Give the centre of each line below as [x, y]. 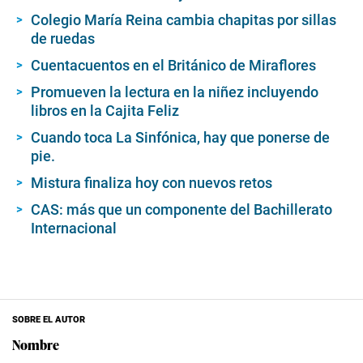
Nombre [36, 344]
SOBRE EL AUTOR [49, 319]
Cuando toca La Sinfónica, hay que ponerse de [180, 137]
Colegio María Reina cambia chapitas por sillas [184, 20]
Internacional [74, 228]
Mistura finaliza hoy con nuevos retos [152, 183]
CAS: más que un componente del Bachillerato [181, 209]
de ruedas [63, 38]
